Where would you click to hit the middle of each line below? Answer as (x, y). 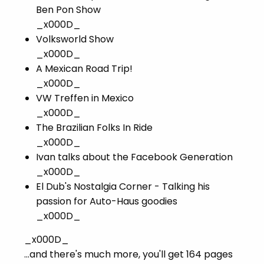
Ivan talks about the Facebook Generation (134, 157)
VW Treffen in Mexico (85, 98)
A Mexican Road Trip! (84, 69)
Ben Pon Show (68, 10)
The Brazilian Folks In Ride (94, 128)
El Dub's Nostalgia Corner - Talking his (123, 187)
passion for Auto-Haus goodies (107, 202)
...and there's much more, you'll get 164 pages (128, 255)
